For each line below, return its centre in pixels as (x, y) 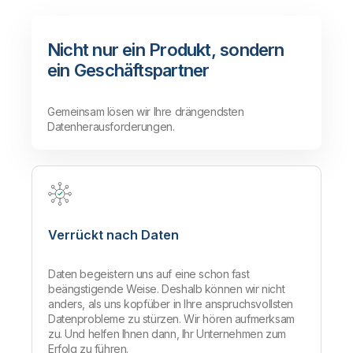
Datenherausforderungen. (111, 127)
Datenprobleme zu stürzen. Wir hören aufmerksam (171, 319)
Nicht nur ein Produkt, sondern (166, 50)
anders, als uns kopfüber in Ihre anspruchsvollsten (171, 304)
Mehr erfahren (96, 24)
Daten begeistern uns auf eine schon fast (149, 274)
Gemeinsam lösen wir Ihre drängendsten (146, 112)
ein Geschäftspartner (128, 71)
